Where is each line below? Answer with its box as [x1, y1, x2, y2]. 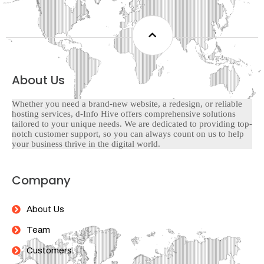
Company [12, 171, 71, 189]
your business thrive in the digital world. [12, 138, 160, 148]
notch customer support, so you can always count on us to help [12, 128, 244, 138]
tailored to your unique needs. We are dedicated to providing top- [12, 118, 252, 128]
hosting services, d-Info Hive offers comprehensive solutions [12, 108, 236, 118]
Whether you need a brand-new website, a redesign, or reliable [12, 98, 242, 108]
